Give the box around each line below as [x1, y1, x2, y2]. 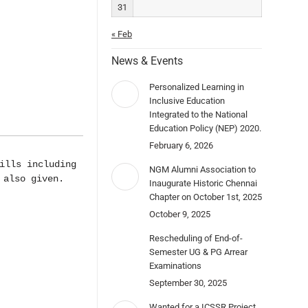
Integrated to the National [149, 109, 247, 120]
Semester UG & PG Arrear [149, 247, 247, 257]
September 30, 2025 [149, 278, 227, 288]
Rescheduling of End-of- [149, 233, 243, 243]
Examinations [149, 261, 201, 271]
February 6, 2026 [149, 140, 213, 151]
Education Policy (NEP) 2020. [149, 123, 261, 133]
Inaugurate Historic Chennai [149, 178, 257, 188]
